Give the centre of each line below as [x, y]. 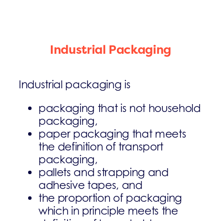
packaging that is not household [119, 108]
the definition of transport [101, 146]
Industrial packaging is [74, 84]
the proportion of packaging [110, 198]
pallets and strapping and [103, 172]
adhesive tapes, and [90, 185]
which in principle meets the [108, 210]
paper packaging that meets [112, 133]
